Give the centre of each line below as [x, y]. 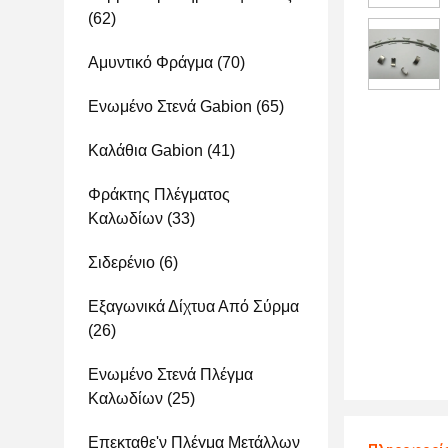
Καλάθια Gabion [145, 150]
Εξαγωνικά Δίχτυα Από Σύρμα [193, 306]
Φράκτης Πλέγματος [159, 194]
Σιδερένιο [121, 262]
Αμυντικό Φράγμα [150, 62]
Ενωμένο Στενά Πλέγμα [170, 374]
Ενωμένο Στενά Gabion [170, 106]
